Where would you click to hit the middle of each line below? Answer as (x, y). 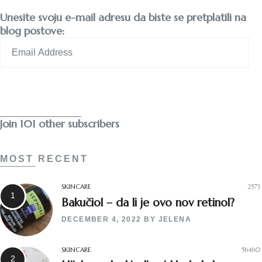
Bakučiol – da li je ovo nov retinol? (148, 202)
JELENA (175, 219)
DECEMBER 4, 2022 (101, 219)
